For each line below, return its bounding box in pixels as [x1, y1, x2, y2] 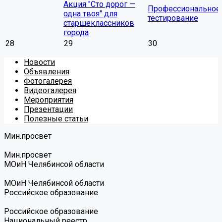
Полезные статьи [24, 114, 88, 123]
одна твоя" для [63, 9, 117, 18]
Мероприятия [24, 95, 73, 105]
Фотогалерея [24, 76, 72, 86]
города [63, 28, 89, 37]
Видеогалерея [24, 86, 76, 95]
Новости [24, 57, 55, 67]
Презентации [24, 105, 73, 114]
